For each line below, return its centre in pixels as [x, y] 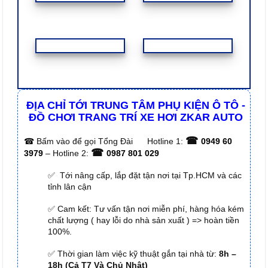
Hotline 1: [166, 141]
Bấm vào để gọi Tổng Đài [85, 141]
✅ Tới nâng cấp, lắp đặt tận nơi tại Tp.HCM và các [145, 175]
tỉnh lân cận [70, 186]
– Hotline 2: [68, 153]
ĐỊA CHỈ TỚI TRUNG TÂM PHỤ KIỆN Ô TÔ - [135, 106]
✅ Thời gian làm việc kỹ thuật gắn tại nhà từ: [132, 254]
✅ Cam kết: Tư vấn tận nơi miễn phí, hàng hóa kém [146, 208]
